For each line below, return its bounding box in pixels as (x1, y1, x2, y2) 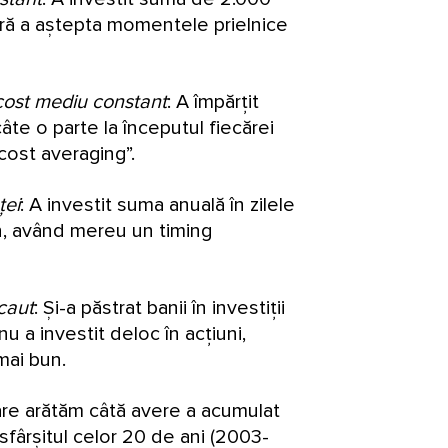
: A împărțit (167, 89, 259, 114)
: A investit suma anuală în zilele (20, 192, 295, 217)
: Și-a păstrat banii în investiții (34, 295, 285, 320)
